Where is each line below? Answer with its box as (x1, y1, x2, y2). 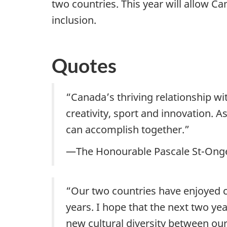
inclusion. (52, 13, 99, 27)
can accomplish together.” (66, 122, 190, 136)
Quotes (52, 53, 117, 77)
